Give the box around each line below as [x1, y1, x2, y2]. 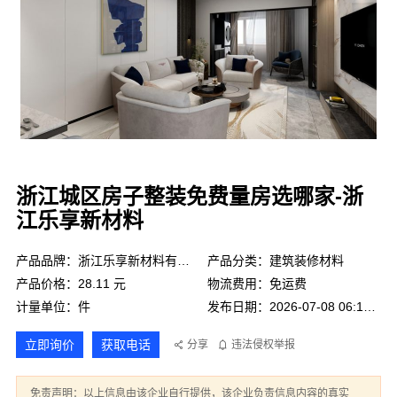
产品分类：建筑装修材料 [207, 253, 344, 268]
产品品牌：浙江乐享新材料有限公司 [176, 253, 190, 268]
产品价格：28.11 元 [15, 276, 126, 291]
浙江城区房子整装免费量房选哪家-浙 [15, 184, 363, 208]
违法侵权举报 [230, 338, 295, 351]
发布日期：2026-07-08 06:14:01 [363, 300, 376, 314]
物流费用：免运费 [207, 276, 307, 291]
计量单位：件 [15, 300, 90, 314]
